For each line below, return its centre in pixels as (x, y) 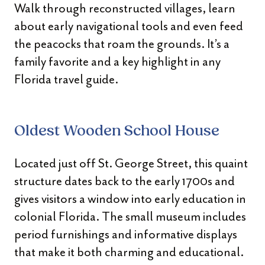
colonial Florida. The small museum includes (130, 216)
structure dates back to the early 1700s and (125, 181)
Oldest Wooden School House (117, 132)
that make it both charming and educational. (129, 252)
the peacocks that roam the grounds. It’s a (122, 44)
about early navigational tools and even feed (129, 26)
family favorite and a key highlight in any (117, 62)
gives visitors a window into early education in (130, 199)
